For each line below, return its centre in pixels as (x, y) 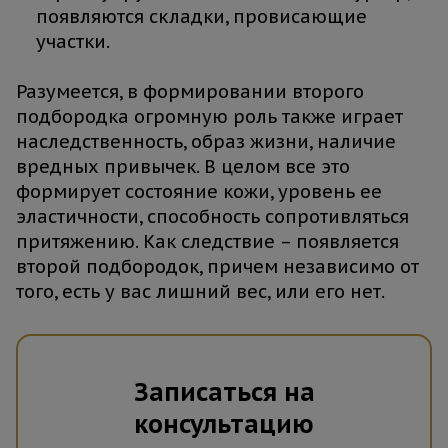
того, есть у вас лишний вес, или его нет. (200, 292)
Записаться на (224, 392)
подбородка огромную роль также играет (209, 117)
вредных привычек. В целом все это (183, 167)
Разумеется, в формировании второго (190, 92)
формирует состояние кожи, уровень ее (199, 192)
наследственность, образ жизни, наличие (206, 142)
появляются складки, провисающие (201, 17)
